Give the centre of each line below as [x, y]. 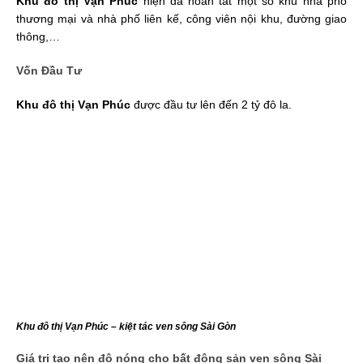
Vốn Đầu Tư [49, 71]
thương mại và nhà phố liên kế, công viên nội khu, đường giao [181, 19]
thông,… [38, 37]
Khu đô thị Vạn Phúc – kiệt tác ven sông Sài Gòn [126, 326]
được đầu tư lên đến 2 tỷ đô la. [211, 105]
